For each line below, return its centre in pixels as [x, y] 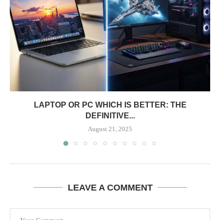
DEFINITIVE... [110, 116]
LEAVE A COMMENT [110, 188]
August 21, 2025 [110, 129]
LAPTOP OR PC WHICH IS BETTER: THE [110, 105]
